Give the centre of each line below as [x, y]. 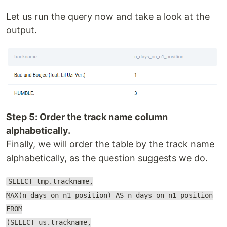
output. [22, 30]
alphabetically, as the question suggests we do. [107, 158]
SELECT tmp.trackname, [50, 182]
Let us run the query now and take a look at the [108, 16]
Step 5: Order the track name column [87, 117]
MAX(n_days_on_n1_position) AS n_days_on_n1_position [109, 195]
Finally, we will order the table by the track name [110, 144]
